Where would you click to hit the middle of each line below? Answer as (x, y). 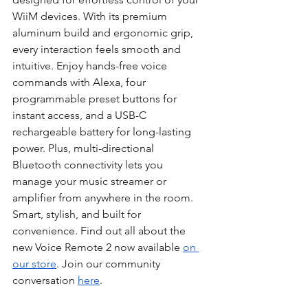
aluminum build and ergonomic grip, (104, 32)
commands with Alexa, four (80, 82)
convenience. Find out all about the (100, 230)
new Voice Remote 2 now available (98, 247)
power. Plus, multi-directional (85, 148)
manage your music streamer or (91, 181)
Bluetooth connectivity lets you (89, 164)
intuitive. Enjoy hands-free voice (91, 65)
